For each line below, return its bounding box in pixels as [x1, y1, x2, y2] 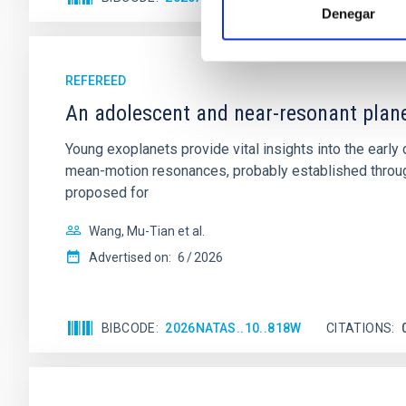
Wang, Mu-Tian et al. [89, 224, 205, 238]
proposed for [65, 184, 149, 201]
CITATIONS [325, 320, 392, 335]
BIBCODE [101, 320, 156, 335]
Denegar [322, 5, 375, 22]
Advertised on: [89, 250, 171, 265]
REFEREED [65, 73, 126, 88]
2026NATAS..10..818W [165, 320, 302, 335]
